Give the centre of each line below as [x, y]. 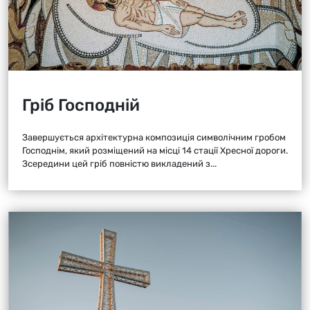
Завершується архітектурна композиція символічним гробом [154, 137]
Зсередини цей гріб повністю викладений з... [119, 163]
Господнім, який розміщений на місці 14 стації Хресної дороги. [155, 150]
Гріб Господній [81, 105]
